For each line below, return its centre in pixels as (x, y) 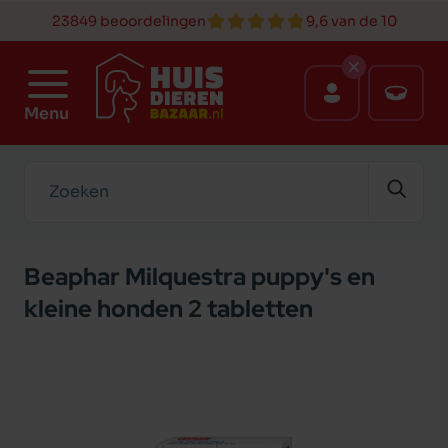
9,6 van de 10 (351, 21)
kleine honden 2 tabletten (168, 308)
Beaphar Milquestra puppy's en (199, 276)
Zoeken (53, 171)
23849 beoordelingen (128, 21)
